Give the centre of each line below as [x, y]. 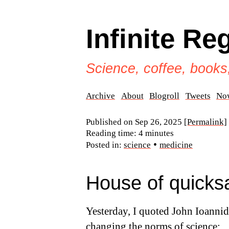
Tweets [198, 96]
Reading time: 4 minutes [130, 133]
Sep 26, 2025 [158, 122]
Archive [100, 96]
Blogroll [164, 96]
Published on [110, 122]
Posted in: [105, 145]
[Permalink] [205, 122]
